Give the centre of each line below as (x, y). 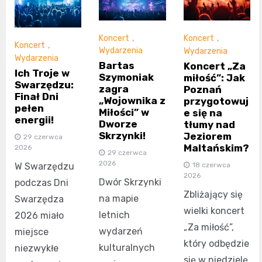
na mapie (119, 199)
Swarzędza (39, 199)
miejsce (32, 232)
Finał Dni (37, 96)
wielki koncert (214, 211)
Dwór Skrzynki (130, 182)
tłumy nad (209, 124)
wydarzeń (121, 232)
